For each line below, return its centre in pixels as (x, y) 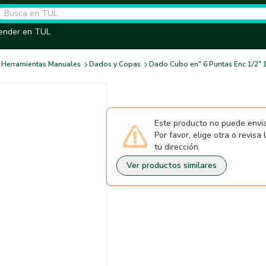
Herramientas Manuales (41, 64)
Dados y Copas (115, 64)
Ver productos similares (172, 165)
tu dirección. (177, 147)
